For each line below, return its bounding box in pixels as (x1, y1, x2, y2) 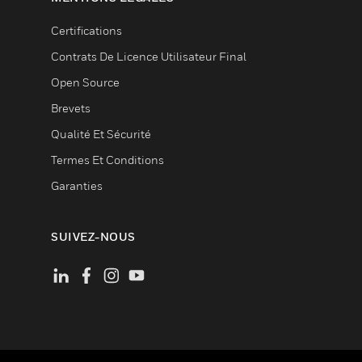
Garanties (51, 179, 103, 192)
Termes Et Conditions (51, 153, 164, 166)
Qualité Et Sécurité (51, 127, 151, 141)
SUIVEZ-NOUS (51, 229, 136, 243)
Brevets (51, 101, 90, 115)
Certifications (51, 23, 122, 37)
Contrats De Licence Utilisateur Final (51, 49, 246, 63)
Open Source (51, 75, 120, 89)
